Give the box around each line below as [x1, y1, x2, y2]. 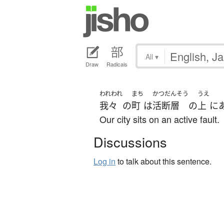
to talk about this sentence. [115, 155, 211, 167]
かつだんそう [152, 89, 188, 98]
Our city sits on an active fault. [99, 112, 219, 126]
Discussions [93, 132, 167, 152]
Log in [93, 155, 115, 167]
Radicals [106, 60, 127, 68]
